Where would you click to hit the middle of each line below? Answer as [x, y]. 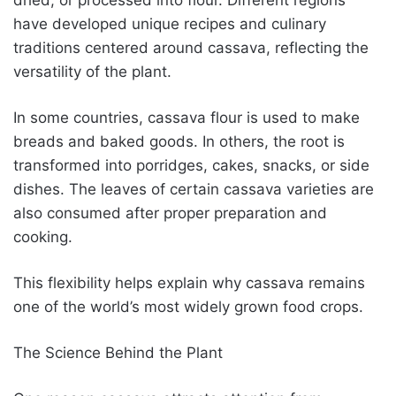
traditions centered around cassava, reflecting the [191, 47]
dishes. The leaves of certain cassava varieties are [194, 189]
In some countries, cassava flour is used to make [187, 117]
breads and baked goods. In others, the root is [179, 141]
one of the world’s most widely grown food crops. [188, 306]
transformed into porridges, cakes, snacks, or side [191, 165]
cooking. [43, 236]
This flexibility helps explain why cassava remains [189, 282]
